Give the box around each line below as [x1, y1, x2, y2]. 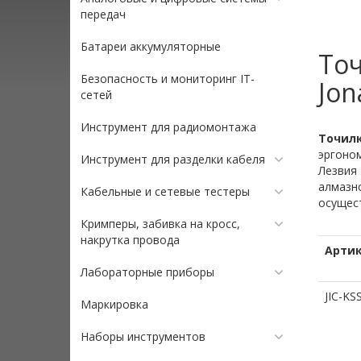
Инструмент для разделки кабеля [81, 151, 265, 167]
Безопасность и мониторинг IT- [81, 71, 255, 86]
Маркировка [81, 297, 148, 312]
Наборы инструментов [81, 329, 205, 344]
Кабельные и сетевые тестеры [81, 184, 250, 199]
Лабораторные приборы [81, 264, 214, 280]
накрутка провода [81, 232, 180, 247]
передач [81, 6, 126, 22]
